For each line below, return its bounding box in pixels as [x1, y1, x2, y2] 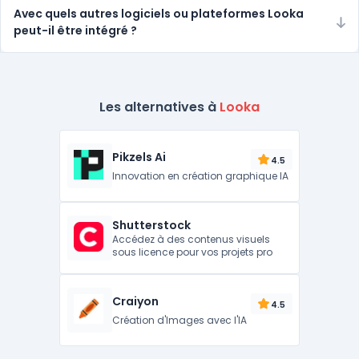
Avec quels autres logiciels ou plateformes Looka [14, 6, 304, 22]
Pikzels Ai [112, 149, 167, 165]
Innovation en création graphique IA [112, 169, 289, 183]
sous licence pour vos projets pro [112, 245, 273, 259]
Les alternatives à [99, 98, 220, 116]
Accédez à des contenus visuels [112, 232, 271, 246]
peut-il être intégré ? [14, 22, 137, 38]
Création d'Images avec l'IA [112, 313, 248, 327]
